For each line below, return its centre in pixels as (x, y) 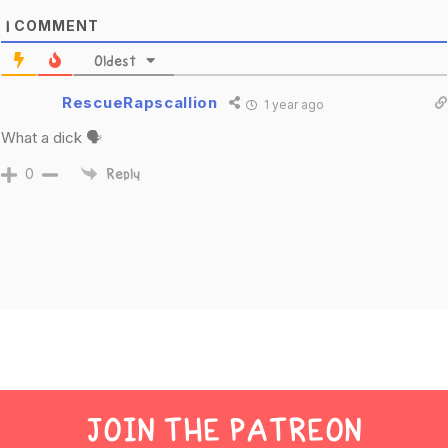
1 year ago (292, 104)
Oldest (114, 61)
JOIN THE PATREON (224, 430)
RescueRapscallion (140, 103)
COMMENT (54, 25)
